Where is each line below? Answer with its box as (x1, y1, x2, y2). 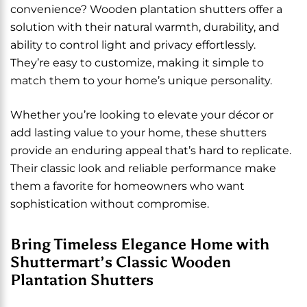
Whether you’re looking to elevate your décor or (10, 108, 273, 121)
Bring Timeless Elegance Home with (10, 235, 269, 254)
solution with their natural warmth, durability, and (10, 21, 280, 34)
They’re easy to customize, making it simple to (10, 56, 264, 69)
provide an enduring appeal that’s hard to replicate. (10, 144, 291, 157)
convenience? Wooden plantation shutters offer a (10, 3, 282, 16)
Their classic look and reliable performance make (10, 162, 276, 175)
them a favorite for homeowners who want (10, 180, 245, 193)
